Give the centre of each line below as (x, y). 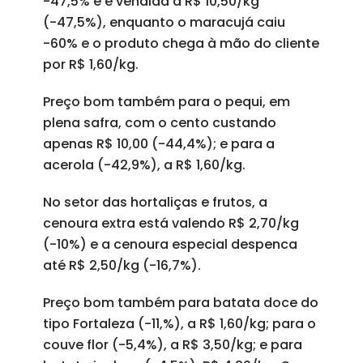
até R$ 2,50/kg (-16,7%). (122, 265)
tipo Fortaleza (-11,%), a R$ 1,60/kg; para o (179, 324)
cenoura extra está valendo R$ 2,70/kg (171, 223)
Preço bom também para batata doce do (180, 303)
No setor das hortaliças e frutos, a (155, 202)
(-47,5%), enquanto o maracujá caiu (164, 22)
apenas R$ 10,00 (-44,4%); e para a (158, 144)
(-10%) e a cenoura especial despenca (170, 244)
